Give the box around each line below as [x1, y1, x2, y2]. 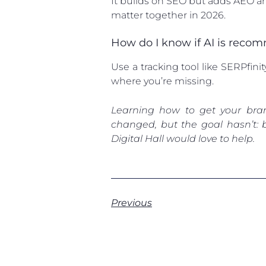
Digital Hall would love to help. [111, 132, 255, 144]
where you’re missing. [111, 75, 214, 87]
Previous [111, 197, 152, 208]
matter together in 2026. [111, 9, 226, 21]
